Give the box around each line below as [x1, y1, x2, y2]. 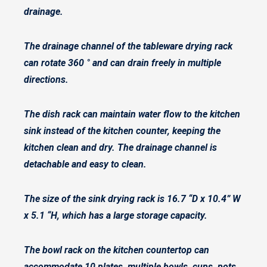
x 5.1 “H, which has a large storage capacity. [24, 210, 207, 221]
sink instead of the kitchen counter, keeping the [24, 125, 221, 136]
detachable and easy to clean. [24, 159, 147, 170]
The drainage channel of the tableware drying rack [24, 41, 232, 52]
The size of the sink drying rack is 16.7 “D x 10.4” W [24, 193, 241, 204]
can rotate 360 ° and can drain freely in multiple [24, 57, 221, 69]
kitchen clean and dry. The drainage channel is [24, 142, 217, 153]
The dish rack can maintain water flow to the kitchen [24, 108, 240, 120]
